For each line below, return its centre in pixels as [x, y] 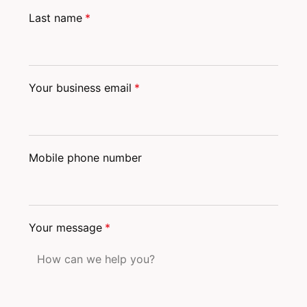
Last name [56, 18]
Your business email [81, 88]
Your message [66, 228]
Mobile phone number [86, 158]
